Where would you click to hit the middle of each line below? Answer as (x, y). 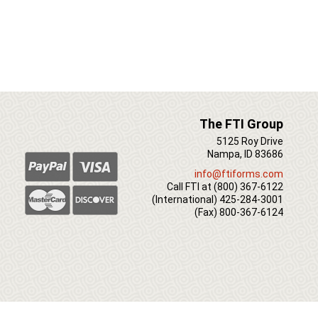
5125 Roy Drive (250, 141)
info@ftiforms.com (239, 174)
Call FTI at (191, 186)
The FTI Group (242, 124)
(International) (186, 199)
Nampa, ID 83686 (246, 154)
